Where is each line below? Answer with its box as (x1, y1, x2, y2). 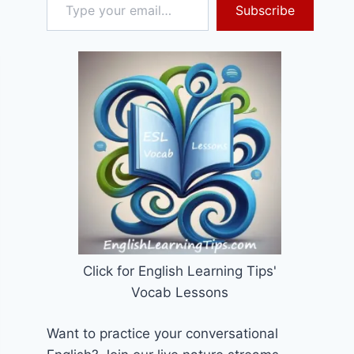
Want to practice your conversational (47, 326, 279, 342)
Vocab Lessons (131, 284, 229, 300)
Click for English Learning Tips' (83, 262, 277, 279)
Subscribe (235, 2, 295, 19)
